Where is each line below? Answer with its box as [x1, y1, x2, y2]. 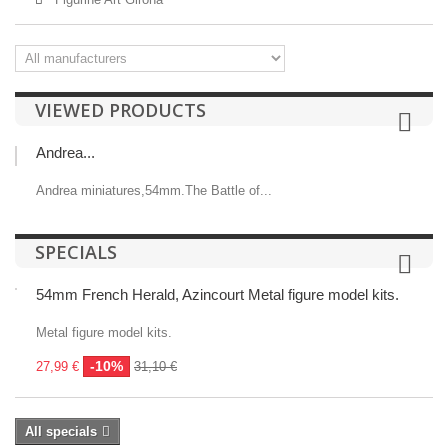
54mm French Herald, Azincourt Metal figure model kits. [36, 286, 399, 303]
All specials [25, 424, 97, 439]
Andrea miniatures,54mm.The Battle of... [36, 183, 272, 198]
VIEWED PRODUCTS [35, 98, 206, 122]
